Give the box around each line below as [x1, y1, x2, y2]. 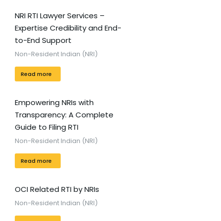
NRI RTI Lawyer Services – [15, 10, 105, 21]
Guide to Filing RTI [15, 122, 78, 132]
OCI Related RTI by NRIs [15, 184, 99, 194]
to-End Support [15, 35, 72, 45]
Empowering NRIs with [15, 97, 94, 108]
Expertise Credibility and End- [15, 23, 121, 33]
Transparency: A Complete [15, 110, 113, 120]
